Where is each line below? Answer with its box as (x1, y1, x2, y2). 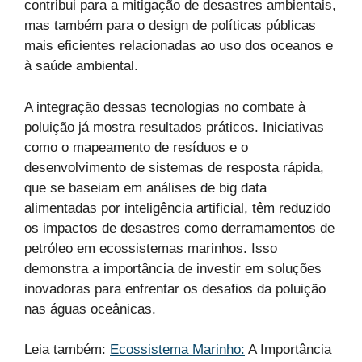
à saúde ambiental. (24, 58, 138, 74)
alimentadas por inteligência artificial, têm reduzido (24, 200, 330, 216)
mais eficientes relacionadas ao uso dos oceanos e (24, 38, 333, 54)
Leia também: (24, 342, 110, 358)
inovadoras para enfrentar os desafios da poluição (24, 280, 326, 297)
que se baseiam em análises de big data (24, 179, 267, 196)
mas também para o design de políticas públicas (24, 18, 316, 34)
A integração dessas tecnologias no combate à (24, 99, 305, 115)
